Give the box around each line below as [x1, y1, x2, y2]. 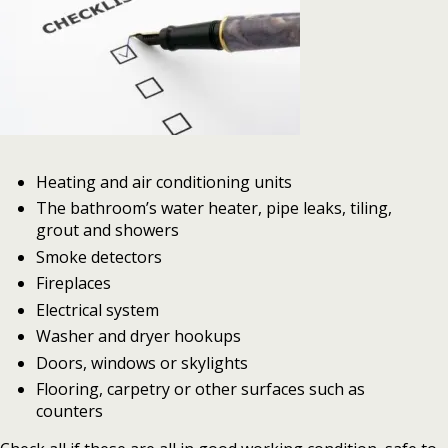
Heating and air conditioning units [35, 171, 292, 193]
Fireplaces [35, 272, 111, 295]
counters [35, 400, 103, 423]
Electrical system [35, 298, 159, 321]
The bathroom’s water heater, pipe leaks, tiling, [35, 197, 392, 220]
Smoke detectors [35, 245, 162, 268]
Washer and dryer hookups [35, 325, 241, 348]
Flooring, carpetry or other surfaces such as [35, 378, 365, 401]
